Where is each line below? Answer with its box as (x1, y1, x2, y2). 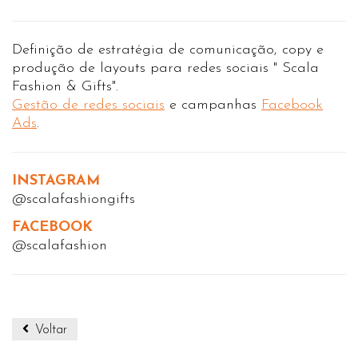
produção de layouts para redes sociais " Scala (12, 61, 319, 76)
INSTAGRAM (12, 173, 100, 189)
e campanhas (165, 97, 261, 113)
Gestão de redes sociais (12, 97, 165, 113)
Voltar (31, 324, 67, 336)
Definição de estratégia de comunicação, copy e (12, 42, 324, 58)
